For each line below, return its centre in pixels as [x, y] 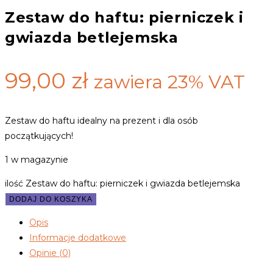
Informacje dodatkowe [78, 238]
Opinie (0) [50, 253]
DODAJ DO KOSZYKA [51, 200]
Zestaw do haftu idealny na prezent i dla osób [101, 121]
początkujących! [39, 136]
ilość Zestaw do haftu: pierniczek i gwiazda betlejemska [122, 184]
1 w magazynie [37, 160]
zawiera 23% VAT [169, 82]
